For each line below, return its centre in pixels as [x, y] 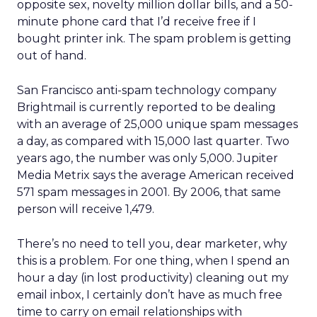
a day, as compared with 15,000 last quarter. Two [153, 141]
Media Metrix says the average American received [156, 175]
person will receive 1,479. [86, 209]
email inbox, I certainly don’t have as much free [150, 295]
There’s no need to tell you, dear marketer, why [152, 244]
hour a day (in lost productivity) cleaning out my [153, 278]
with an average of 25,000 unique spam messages [157, 124]
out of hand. [52, 56]
